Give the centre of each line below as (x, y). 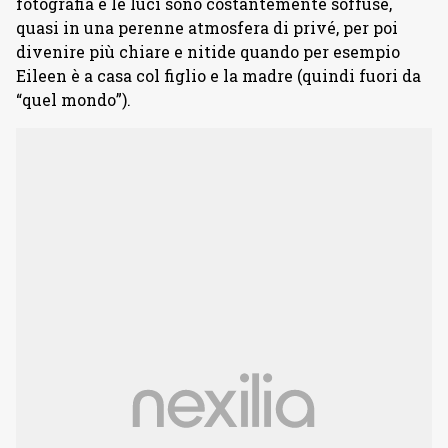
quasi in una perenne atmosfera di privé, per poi (207, 28)
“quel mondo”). (73, 100)
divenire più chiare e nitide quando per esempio (208, 52)
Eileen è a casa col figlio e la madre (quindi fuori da (218, 76)
